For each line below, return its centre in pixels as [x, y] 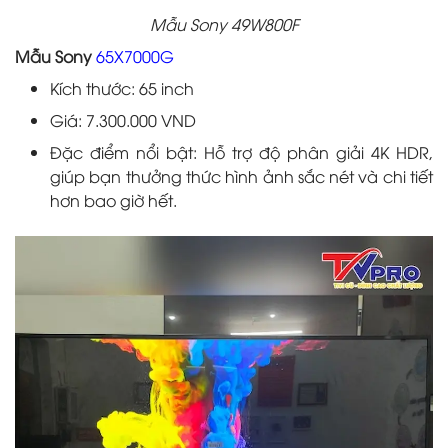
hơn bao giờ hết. [113, 200]
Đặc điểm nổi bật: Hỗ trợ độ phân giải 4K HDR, [241, 152]
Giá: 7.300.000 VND [123, 120]
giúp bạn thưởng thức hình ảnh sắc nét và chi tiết [241, 176]
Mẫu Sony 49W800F [224, 24]
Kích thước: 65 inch [122, 88]
